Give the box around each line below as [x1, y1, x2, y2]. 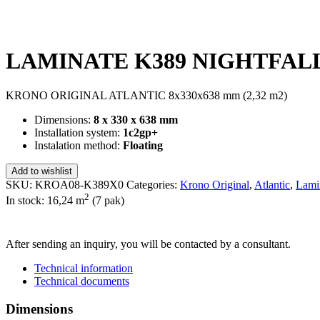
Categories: [126, 178, 180, 191]
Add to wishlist [11, 165, 72, 176]
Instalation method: [34, 139, 123, 151]
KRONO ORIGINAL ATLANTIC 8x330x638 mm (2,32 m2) [6, 89, 287, 101]
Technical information [34, 262, 133, 275]
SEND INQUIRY [9, 209, 76, 220]
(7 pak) [89, 194, 124, 207]
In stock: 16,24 [6, 194, 76, 207]
